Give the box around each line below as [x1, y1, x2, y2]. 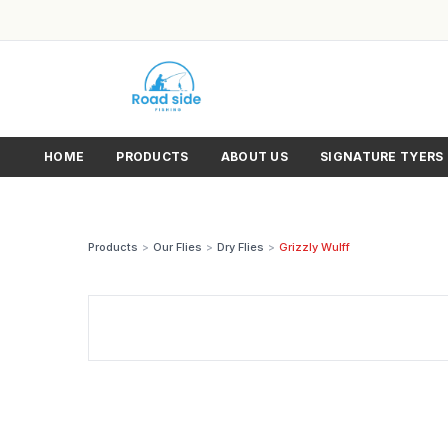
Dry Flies [217, 240, 264, 254]
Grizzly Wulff [279, 240, 350, 254]
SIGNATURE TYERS [320, 149, 444, 164]
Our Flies [153, 240, 202, 254]
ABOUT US [220, 149, 289, 164]
